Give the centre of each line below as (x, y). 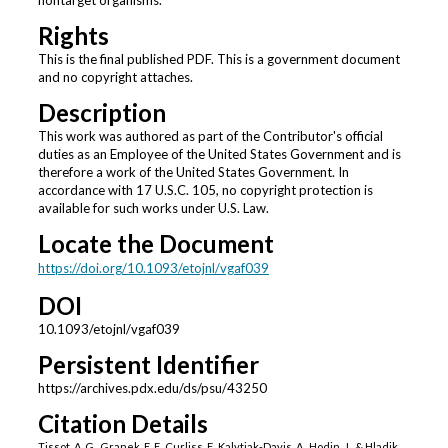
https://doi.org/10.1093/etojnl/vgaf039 (153, 268)
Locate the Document (155, 244)
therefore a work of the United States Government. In (193, 172)
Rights (73, 36)
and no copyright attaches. (115, 77)
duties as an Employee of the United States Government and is (219, 154)
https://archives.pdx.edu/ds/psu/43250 (152, 388)
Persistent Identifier (148, 365)
